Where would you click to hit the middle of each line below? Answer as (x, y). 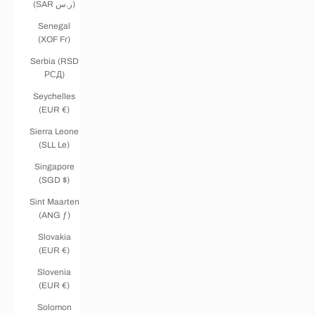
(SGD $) (54, 180)
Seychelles (54, 96)
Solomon (54, 307)
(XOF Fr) (54, 39)
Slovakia (54, 237)
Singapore (54, 166)
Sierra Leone (54, 131)
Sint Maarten (54, 201)
